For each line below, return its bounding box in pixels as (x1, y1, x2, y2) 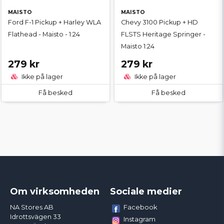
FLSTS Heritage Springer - (121, 30, 205, 38)
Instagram (123, 214, 155, 223)
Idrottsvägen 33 (10, 212, 61, 220)
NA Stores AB (10, 203, 53, 211)
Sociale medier (109, 185, 182, 197)
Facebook (123, 202, 157, 211)
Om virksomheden (10, 185, 99, 197)
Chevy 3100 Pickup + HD (121, 18, 198, 26)
